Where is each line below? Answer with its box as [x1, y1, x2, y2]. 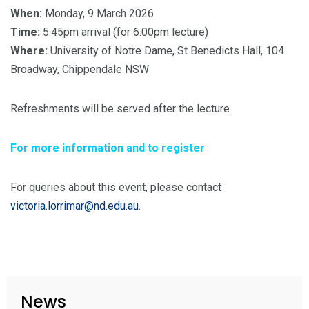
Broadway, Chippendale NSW [10, 63, 149, 76]
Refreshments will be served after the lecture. [10, 102, 232, 115]
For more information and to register [10, 141, 205, 154]
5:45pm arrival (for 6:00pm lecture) [40, 26, 208, 39]
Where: [10, 44, 48, 57]
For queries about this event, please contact [10, 181, 221, 194]
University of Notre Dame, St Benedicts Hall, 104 [48, 44, 284, 57]
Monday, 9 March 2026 [42, 7, 154, 20]
